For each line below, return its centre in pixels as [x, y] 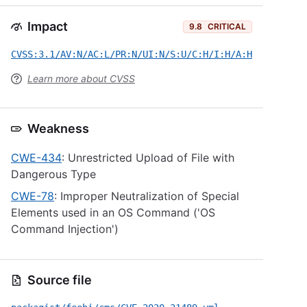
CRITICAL [227, 26]
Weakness [58, 128]
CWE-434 [36, 158]
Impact [48, 26]
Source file [60, 280]
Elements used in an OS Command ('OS [113, 212]
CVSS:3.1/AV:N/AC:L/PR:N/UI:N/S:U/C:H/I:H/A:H [132, 54]
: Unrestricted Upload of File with [148, 158]
